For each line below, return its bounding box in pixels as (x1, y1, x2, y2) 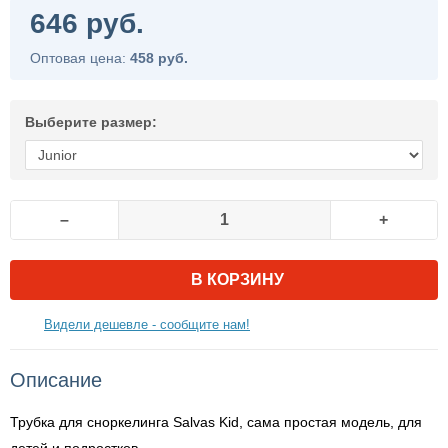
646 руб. (30, 8, 144, 39)
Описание (10, 369, 102, 391)
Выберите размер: (25, 114, 157, 130)
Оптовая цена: (30, 50, 130, 66)
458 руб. (130, 50, 188, 66)
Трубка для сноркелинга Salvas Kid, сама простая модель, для (10, 414, 422, 430)
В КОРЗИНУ (191, 271, 284, 288)
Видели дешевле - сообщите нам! (44, 317, 250, 332)
